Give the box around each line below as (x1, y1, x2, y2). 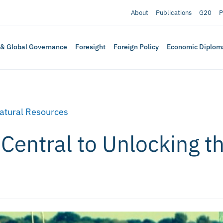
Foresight (75, 42, 106, 52)
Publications (155, 8, 192, 17)
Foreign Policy (113, 42, 159, 52)
